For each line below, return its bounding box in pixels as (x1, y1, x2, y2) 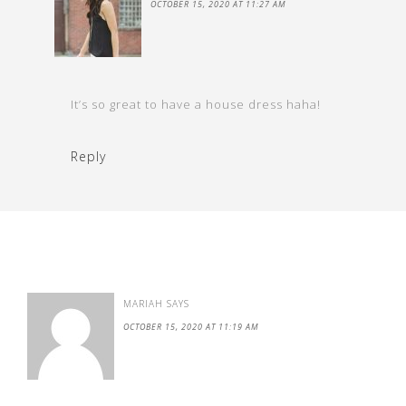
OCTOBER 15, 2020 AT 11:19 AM (123, 320, 259, 333)
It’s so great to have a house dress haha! (71, 95, 321, 112)
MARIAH (123, 296, 163, 310)
